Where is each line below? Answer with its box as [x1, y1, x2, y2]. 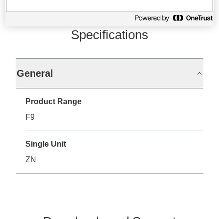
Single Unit [25, 140, 66, 149]
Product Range [25, 97, 82, 106]
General [17, 68, 53, 79]
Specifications [71, 27, 148, 43]
